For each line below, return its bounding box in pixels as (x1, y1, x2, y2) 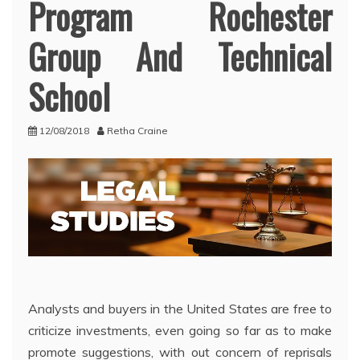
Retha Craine (107, 124, 168, 137)
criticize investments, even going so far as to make (28, 322, 332, 339)
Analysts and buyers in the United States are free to (28, 301, 332, 317)
